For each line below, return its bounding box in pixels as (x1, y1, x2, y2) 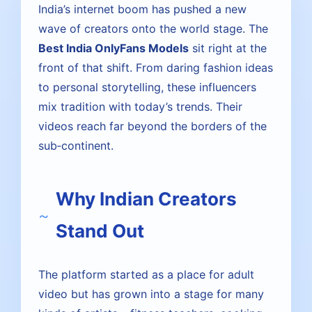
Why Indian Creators (56, 188, 237, 210)
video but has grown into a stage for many (38, 287, 264, 301)
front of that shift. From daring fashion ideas (38, 61, 273, 75)
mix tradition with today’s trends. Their (38, 100, 242, 114)
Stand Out (56, 220, 144, 242)
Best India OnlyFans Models (38, 41, 189, 55)
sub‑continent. (38, 139, 114, 153)
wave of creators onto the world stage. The (38, 22, 268, 36)
